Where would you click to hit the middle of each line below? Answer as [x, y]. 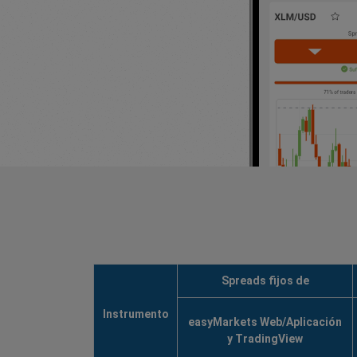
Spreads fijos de [265, 281]
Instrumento [135, 314]
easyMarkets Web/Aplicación [265, 322]
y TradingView [265, 339]
